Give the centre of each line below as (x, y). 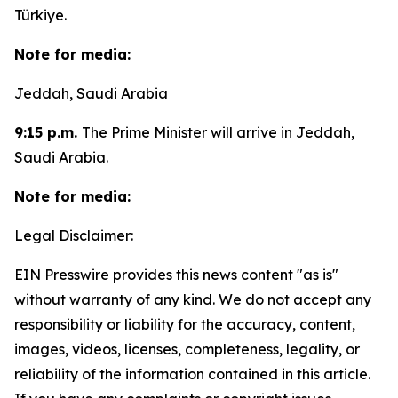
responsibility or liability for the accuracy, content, (185, 324)
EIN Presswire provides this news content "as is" (176, 275)
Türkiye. (40, 15)
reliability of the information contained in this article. (192, 374)
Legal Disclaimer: (74, 235)
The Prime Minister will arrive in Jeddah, (218, 132)
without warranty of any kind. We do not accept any (193, 299)
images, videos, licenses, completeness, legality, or (187, 349)
